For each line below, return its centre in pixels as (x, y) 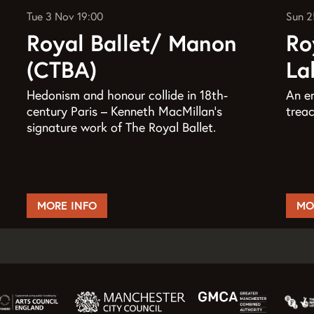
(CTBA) (62, 70)
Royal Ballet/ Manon (132, 43)
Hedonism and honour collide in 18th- (128, 95)
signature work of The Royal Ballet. (122, 128)
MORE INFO (67, 206)
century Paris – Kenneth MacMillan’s (125, 111)
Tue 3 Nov (52, 16)
